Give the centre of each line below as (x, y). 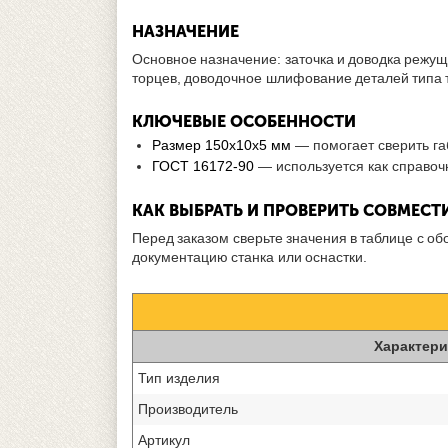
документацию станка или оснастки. (249, 256)
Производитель (188, 408)
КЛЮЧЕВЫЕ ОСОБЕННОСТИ (244, 121)
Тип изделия (179, 377)
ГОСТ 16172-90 (203, 165)
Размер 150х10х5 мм (221, 144)
